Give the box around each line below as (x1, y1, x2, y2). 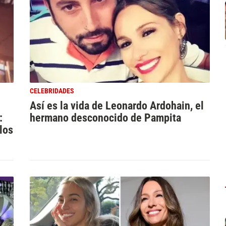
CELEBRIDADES (29, 86, 74, 95)
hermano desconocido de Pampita (29, 110, 181, 124)
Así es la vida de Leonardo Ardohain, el (29, 98, 204, 112)
